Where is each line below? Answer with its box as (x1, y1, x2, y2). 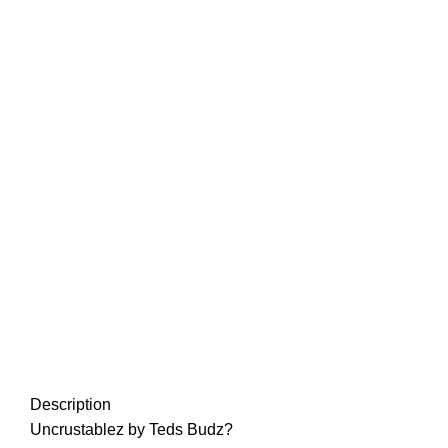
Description (30, 396, 111, 414)
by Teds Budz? (124, 421, 233, 439)
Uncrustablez (30, 421, 124, 439)
